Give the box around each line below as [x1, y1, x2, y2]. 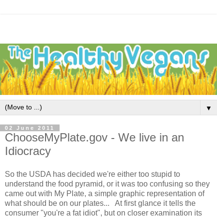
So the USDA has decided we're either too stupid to [5, 170, 180, 179]
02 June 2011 [5, 125, 55, 131]
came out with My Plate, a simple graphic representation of [5, 189, 204, 198]
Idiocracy [5, 144, 51, 158]
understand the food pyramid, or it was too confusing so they [5, 180, 210, 188]
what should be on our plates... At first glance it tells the [5, 199, 196, 208]
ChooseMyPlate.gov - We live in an [5, 131, 184, 144]
